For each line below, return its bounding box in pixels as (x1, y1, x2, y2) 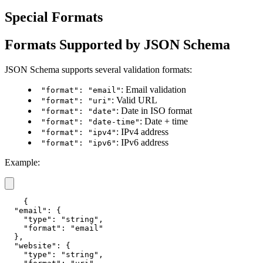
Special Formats (5, 9, 103, 25)
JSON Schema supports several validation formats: (5, 64, 192, 75)
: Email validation (121, 84, 186, 95)
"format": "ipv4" (41, 127, 116, 137)
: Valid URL (112, 95, 157, 105)
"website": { (5, 241, 70, 250)
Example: (5, 157, 40, 167)
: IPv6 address (116, 137, 168, 147)
